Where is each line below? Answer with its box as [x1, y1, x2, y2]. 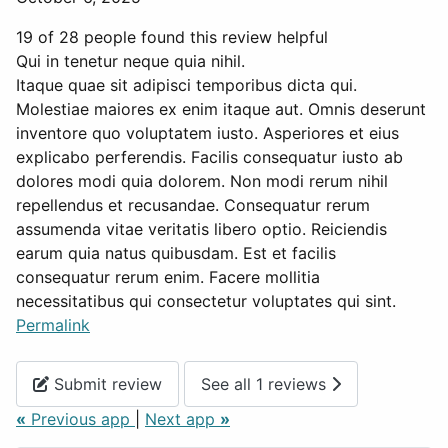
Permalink [16, 315, 90, 336]
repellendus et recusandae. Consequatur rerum [16, 195, 370, 216]
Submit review [49, 374, 162, 394]
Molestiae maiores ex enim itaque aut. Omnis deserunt [16, 99, 426, 120]
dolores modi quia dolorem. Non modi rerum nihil [16, 171, 388, 192]
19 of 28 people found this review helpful [16, 27, 328, 48]
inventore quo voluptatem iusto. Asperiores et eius [16, 123, 399, 144]
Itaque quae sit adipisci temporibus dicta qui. [16, 75, 357, 96]
